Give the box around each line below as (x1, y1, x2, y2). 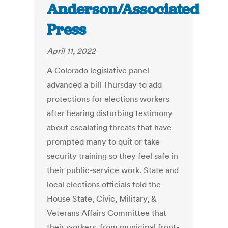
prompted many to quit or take (47, 136, 160, 147)
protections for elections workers (47, 94, 170, 104)
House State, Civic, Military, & (47, 193, 157, 204)
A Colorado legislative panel (47, 65, 150, 76)
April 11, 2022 (47, 46, 96, 56)
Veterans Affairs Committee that (47, 208, 167, 218)
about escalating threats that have (47, 122, 172, 133)
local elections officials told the (47, 179, 161, 190)
